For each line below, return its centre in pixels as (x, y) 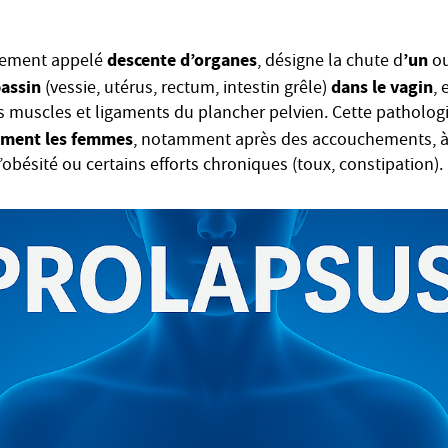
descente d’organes (182, 60)
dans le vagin (382, 87)
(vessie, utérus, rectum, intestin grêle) (186, 89)
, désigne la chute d (330, 62)
